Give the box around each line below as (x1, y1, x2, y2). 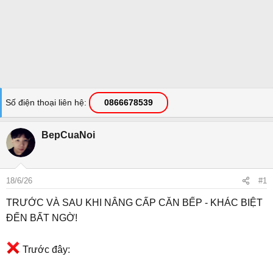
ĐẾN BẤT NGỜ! (6, 213, 77, 223)
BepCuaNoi (41, 130, 95, 140)
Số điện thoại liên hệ (5, 97, 84, 107)
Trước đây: (20, 244, 71, 255)
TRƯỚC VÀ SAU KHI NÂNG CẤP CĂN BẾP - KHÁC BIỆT (6, 197, 263, 208)
